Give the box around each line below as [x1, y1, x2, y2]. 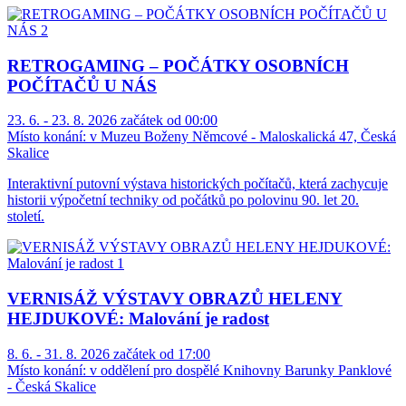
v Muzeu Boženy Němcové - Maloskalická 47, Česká [86, 129, 396, 145]
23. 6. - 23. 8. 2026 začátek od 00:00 [7, 112, 217, 129]
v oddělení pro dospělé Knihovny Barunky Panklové [86, 362, 391, 378]
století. [7, 208, 44, 225]
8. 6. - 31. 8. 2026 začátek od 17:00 [7, 345, 210, 362]
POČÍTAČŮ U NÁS [7, 75, 157, 95]
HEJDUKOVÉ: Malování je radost [7, 309, 269, 329]
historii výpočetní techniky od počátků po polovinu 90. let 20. [7, 192, 359, 208]
